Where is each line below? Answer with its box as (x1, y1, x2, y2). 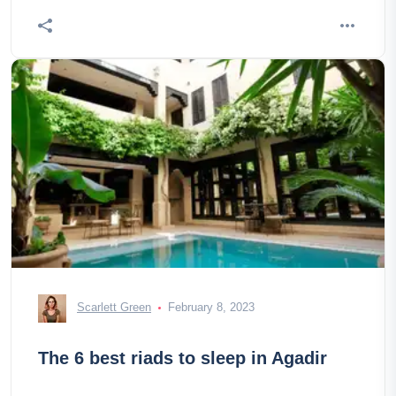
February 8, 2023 (168, 301, 255, 315)
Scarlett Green (77, 301, 151, 315)
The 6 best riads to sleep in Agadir (38, 348, 328, 368)
